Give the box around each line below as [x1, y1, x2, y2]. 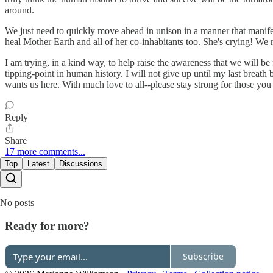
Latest [27, 158, 49, 168]
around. [5, 4, 34, 15]
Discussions [59, 158, 102, 168]
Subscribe [183, 250, 224, 263]
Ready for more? [5, 219, 90, 233]
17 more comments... [5, 146, 85, 157]
